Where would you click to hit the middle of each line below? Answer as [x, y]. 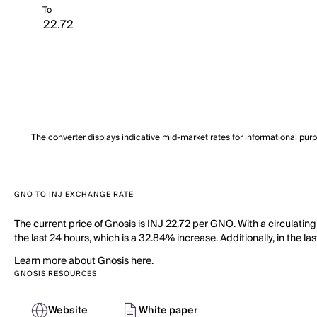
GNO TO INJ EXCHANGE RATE [74, 195]
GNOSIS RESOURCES [56, 274]
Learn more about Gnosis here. [84, 261]
